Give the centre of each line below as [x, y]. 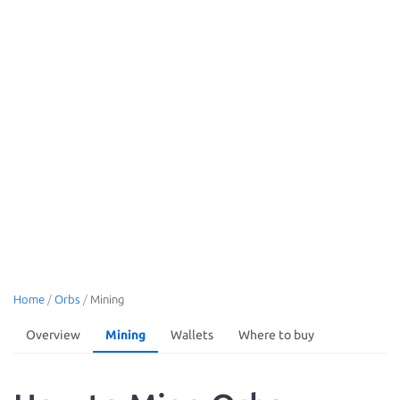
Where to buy [276, 335]
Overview [53, 335]
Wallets [192, 335]
